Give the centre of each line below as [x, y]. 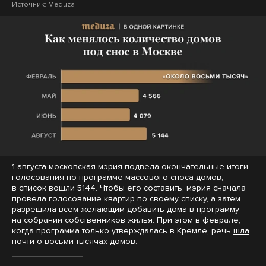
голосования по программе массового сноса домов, [118, 177]
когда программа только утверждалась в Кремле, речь [123, 230]
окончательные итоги [204, 166]
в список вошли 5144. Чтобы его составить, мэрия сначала [129, 188]
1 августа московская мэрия [68, 166]
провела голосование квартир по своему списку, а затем [126, 198]
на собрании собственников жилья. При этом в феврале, [126, 220]
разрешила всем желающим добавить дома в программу [126, 209]
